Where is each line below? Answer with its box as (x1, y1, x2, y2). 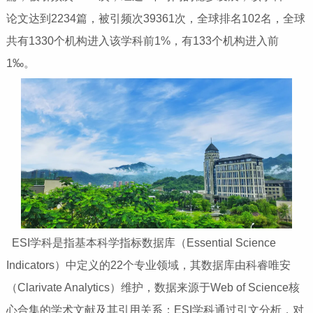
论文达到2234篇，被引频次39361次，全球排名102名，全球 (6, 13, 305, 25)
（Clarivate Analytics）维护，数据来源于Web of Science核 (6, 282, 300, 294)
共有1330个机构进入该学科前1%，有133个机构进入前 (6, 35, 279, 48)
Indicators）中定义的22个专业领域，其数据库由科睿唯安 (6, 259, 291, 272)
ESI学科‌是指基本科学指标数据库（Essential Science (11, 237, 276, 249)
